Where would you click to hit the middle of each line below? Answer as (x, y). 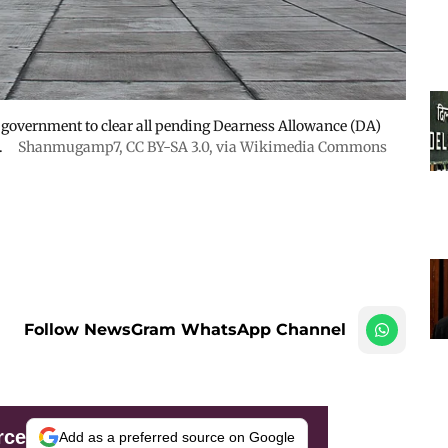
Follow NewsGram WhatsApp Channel (185, 329)
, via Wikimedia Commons (298, 146)
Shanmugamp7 (68, 146)
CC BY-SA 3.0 (167, 146)
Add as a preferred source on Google (176, 436)
